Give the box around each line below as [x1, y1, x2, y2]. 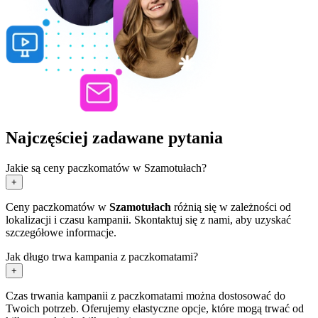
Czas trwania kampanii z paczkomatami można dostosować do [6, 289, 285, 302]
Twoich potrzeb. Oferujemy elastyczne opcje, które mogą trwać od [6, 302, 304, 314]
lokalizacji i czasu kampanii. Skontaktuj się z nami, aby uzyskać [6, 213, 291, 226]
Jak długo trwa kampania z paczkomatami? [6, 250, 198, 263]
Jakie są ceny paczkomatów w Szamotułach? [6, 161, 207, 174]
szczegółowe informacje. [6, 226, 116, 238]
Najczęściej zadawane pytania [6, 128, 223, 147]
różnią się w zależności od [171, 200, 291, 213]
